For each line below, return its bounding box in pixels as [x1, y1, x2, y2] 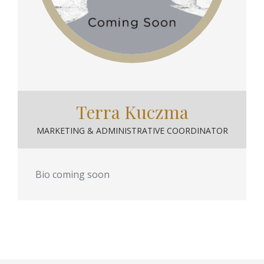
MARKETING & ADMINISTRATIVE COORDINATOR [36, 124, 228, 136]
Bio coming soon [35, 167, 110, 181]
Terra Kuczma [75, 100, 189, 124]
